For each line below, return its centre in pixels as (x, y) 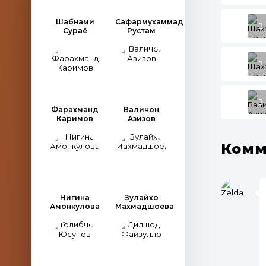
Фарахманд (75, 110)
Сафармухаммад (149, 22)
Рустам (141, 31)
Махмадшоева (145, 206)
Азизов (141, 118)
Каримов (75, 118)
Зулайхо (141, 197)
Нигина (75, 197)
